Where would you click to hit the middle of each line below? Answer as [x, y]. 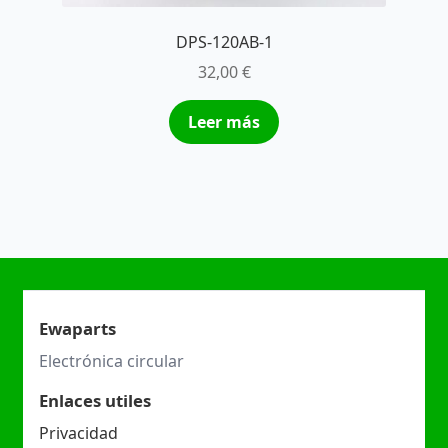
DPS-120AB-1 [224, 41]
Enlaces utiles [94, 400]
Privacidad [78, 432]
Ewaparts [77, 328]
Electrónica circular [111, 360]
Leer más [224, 122]
